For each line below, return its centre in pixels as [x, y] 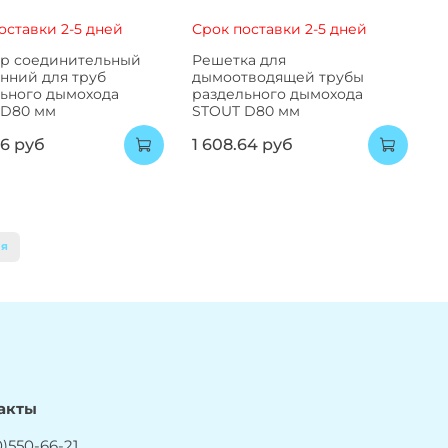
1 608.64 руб [242, 145]
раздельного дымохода [277, 94]
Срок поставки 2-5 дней [279, 29]
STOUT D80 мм [245, 111]
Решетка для [238, 60]
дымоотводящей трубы [277, 77]
